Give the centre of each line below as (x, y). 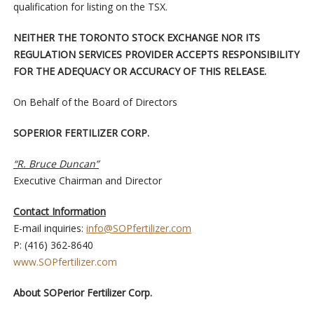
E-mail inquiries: (49, 228)
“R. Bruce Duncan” (56, 164)
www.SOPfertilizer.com (65, 262)
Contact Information (59, 212)
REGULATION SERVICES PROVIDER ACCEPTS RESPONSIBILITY (156, 55)
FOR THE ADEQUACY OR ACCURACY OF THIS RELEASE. (139, 71)
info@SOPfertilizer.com (138, 228)
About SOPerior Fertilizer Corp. (82, 293)
